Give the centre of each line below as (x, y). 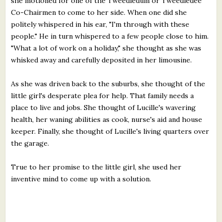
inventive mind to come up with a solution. (81, 179)
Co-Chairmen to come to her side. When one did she (99, 12)
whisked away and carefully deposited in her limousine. (102, 60)
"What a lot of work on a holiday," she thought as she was (106, 48)
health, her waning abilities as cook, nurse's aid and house (107, 119)
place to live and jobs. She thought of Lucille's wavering (104, 107)
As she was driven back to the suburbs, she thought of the (108, 83)
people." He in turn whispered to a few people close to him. (110, 36)
